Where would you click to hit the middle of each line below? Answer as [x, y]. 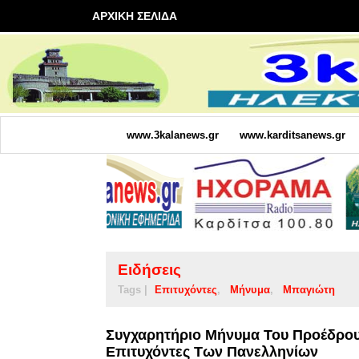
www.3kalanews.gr [172, 135]
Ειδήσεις [149, 269]
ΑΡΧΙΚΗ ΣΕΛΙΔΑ [135, 16]
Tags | [133, 289]
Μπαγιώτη [309, 289]
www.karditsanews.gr [292, 135]
